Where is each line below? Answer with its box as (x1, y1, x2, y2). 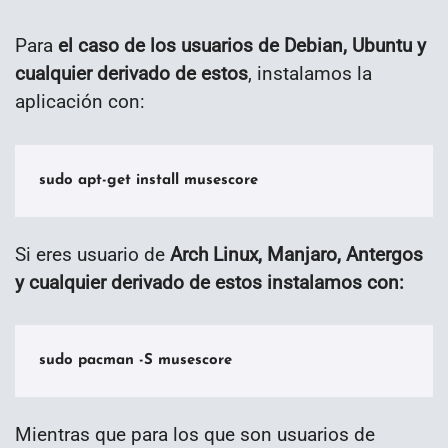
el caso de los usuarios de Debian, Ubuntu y (58, 33, 426, 57)
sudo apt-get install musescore (39, 172, 258, 188)
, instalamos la (248, 61, 372, 85)
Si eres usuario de (15, 242, 165, 266)
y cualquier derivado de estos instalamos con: (15, 270, 404, 294)
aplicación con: (15, 89, 145, 113)
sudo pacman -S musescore (39, 353, 232, 369)
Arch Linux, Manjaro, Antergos (165, 242, 423, 266)
